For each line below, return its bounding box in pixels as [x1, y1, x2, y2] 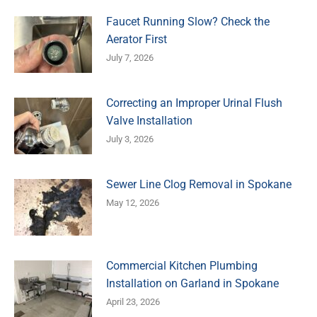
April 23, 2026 [106, 296, 160, 307]
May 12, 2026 [106, 197, 159, 208]
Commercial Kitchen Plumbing [106, 258, 258, 272]
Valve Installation [106, 113, 192, 127]
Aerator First [106, 32, 167, 46]
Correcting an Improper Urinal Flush [106, 96, 282, 110]
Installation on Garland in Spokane [106, 276, 279, 290]
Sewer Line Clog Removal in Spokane [106, 177, 292, 191]
